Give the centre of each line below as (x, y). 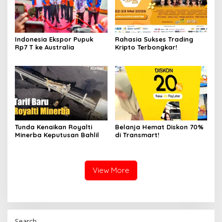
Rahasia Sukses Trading (154, 39)
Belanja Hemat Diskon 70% (159, 127)
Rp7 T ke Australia (45, 47)
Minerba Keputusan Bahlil (57, 135)
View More (111, 170)
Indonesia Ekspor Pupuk (54, 39)
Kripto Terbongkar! (146, 47)
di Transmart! (137, 135)
